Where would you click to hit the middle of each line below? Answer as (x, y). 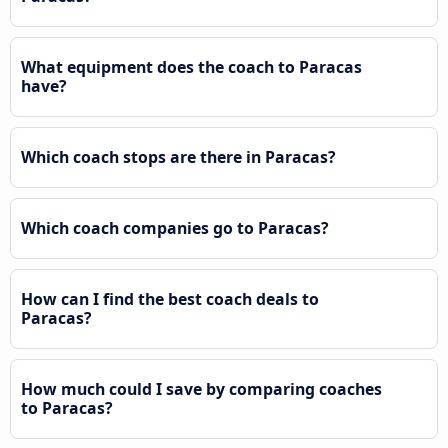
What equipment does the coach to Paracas (191, 67)
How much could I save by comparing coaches (201, 389)
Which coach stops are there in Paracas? (178, 157)
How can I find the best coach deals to (170, 299)
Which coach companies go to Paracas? (175, 228)
